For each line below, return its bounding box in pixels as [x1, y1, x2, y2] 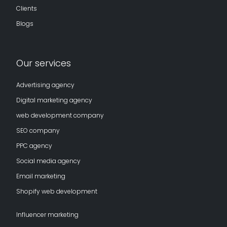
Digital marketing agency [16, 95, 92, 104]
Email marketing [16, 171, 65, 180]
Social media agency [16, 156, 81, 165]
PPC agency [16, 141, 52, 150]
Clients [16, 4, 37, 13]
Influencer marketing [16, 210, 79, 219]
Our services [16, 56, 71, 69]
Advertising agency [16, 80, 74, 89]
